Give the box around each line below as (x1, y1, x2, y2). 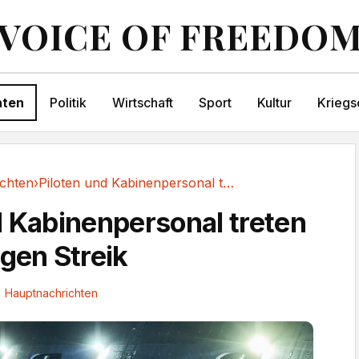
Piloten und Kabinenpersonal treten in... (223, 175, 234, 191)
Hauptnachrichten (5, 286, 98, 300)
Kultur (256, 95, 292, 111)
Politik (49, 95, 87, 111)
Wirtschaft (111, 95, 173, 111)
